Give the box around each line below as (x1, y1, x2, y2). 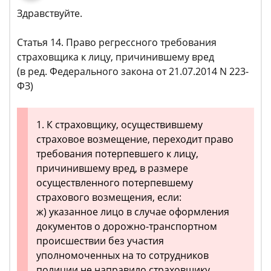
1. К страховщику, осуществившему (36, 118, 203, 132)
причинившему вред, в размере (36, 162, 188, 175)
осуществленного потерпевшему (36, 176, 193, 190)
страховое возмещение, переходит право (36, 132, 233, 146)
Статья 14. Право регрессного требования (17, 36, 217, 50)
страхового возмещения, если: (36, 191, 181, 204)
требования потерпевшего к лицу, (36, 147, 198, 161)
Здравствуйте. (17, 7, 82, 21)
